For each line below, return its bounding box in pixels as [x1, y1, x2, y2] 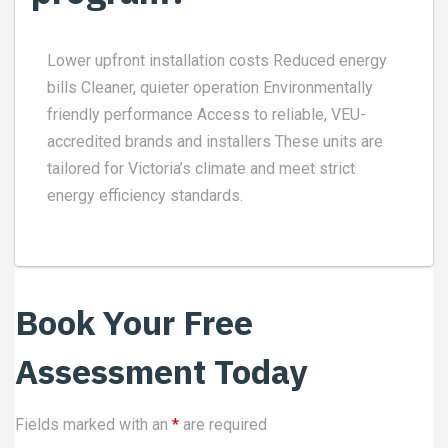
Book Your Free [15, 299, 253, 344]
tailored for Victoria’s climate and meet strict [47, 158, 355, 178]
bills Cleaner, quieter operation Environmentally [47, 77, 373, 97]
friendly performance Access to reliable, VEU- [47, 104, 366, 124]
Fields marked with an [15, 414, 172, 434]
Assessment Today [15, 348, 308, 393]
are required [179, 414, 267, 434]
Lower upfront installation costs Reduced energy [47, 50, 387, 70]
